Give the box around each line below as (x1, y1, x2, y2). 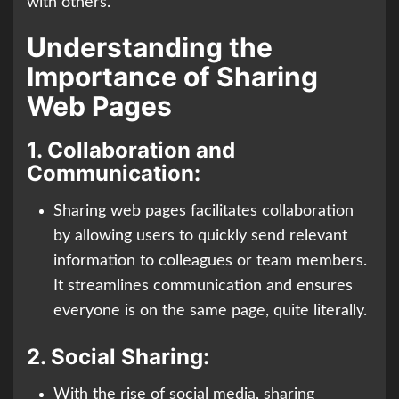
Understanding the (27, 31, 273, 64)
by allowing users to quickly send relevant (53, 228, 347, 245)
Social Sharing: (51, 344, 209, 370)
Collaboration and (47, 137, 235, 164)
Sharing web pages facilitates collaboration (53, 203, 354, 220)
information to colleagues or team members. (53, 253, 367, 270)
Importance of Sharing (27, 61, 318, 94)
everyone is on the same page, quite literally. (53, 303, 367, 320)
